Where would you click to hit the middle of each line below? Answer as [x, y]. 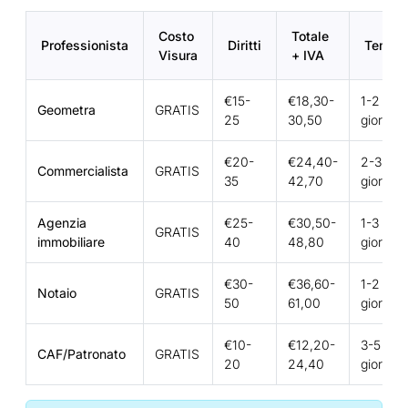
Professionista [85, 45]
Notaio [57, 292]
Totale [310, 36]
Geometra [66, 109]
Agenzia [62, 222]
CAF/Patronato [82, 353]
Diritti [245, 45]
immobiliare [71, 241]
